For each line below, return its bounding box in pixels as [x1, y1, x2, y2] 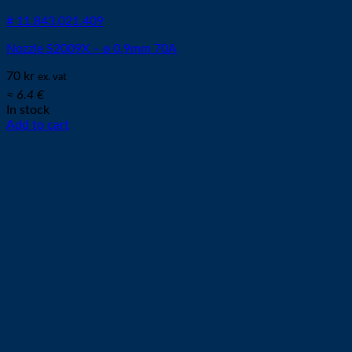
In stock [6, 104, 49, 116]
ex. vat [38, 71, 67, 82]
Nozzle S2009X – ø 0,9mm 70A [6, 42, 177, 55]
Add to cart [6, 119, 69, 131]
